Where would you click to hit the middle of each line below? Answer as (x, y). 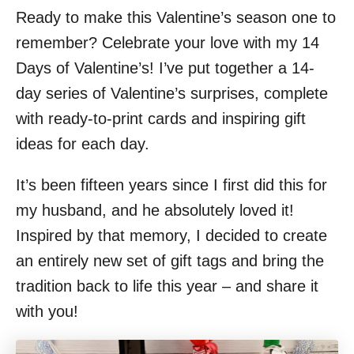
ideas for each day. (83, 144)
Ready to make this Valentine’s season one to (176, 17)
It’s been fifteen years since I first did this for (171, 185)
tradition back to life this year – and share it (167, 286)
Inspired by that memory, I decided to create (171, 235)
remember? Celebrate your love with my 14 (168, 43)
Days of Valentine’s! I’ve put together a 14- (165, 68)
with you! (47, 311)
